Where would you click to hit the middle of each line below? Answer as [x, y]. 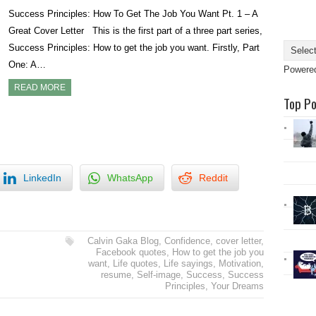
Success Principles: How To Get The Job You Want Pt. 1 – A [133, 13]
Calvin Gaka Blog [123, 241]
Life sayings [188, 264]
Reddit [213, 178]
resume [116, 275]
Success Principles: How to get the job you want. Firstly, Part [134, 47]
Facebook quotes [131, 253]
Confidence [187, 241]
